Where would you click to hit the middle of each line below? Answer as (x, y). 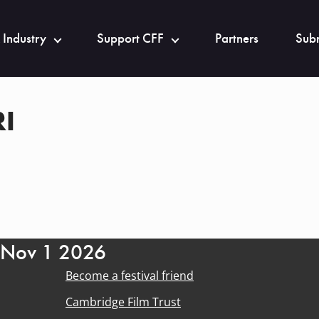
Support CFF (131, 38)
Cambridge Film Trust (123, 302)
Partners (237, 38)
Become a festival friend (130, 276)
